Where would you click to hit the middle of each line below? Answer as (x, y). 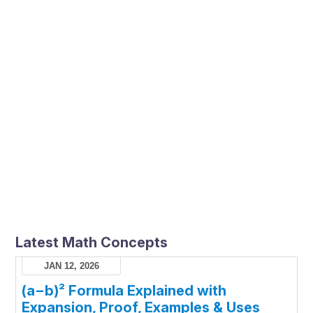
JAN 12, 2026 (71, 266)
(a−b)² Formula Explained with (124, 291)
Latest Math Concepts (92, 243)
